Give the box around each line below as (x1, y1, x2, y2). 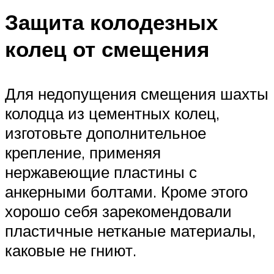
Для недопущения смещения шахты (5, 83, 268, 103)
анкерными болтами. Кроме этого (5, 181, 248, 201)
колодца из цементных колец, (5, 103, 220, 123)
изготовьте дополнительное (5, 122, 206, 143)
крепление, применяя (5, 142, 161, 162)
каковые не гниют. (5, 240, 136, 260)
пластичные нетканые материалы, (5, 220, 256, 240)
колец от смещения (5, 35, 209, 62)
